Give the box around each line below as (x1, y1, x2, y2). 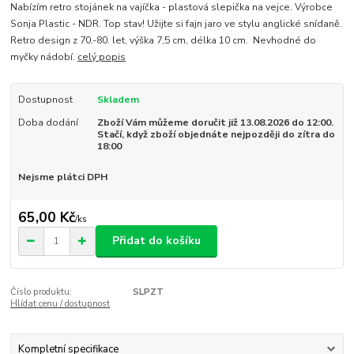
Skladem (96, 93, 139, 107)
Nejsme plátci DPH (17, 171, 107, 184)
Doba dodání (17, 115, 78, 129)
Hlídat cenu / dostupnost (10, 297, 111, 310)
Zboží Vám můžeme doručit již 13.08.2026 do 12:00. (96, 115, 333, 129)
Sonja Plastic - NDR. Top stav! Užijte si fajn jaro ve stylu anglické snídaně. (10, 17, 343, 31)
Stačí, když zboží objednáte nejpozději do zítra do (96, 127, 335, 141)
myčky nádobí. (10, 51, 78, 64)
